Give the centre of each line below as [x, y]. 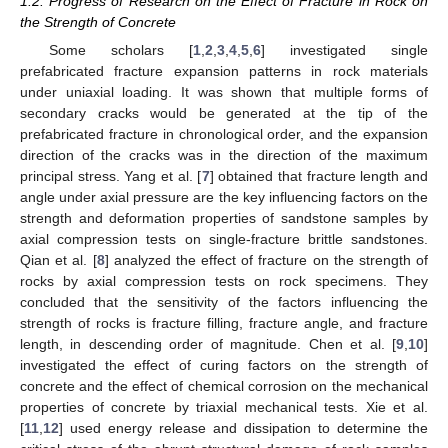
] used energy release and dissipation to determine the [243, 428]
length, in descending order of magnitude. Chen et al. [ [208, 344]
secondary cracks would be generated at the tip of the [224, 113]
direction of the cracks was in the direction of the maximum [224, 155]
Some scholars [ [120, 50]
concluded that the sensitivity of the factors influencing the [224, 302]
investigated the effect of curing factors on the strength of [224, 365]
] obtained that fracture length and [318, 176]
